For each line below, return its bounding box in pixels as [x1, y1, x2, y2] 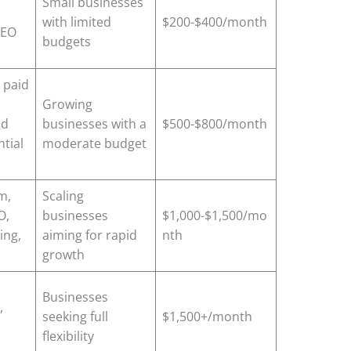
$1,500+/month [162, 307, 253, 325]
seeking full [42, 307, 109, 325]
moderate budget [42, 134, 147, 152]
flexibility [42, 327, 95, 345]
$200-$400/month [162, 13, 268, 31]
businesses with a [42, 114, 147, 132]
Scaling [42, 186, 85, 204]
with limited [42, 13, 112, 31]
